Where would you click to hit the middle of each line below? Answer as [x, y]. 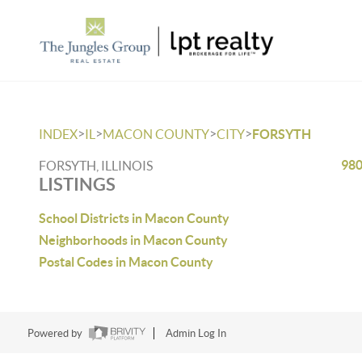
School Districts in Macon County [134, 218]
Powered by [56, 334]
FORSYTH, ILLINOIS [96, 166]
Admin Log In [196, 334]
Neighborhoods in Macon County [133, 240]
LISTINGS [77, 184]
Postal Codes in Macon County [126, 262]
